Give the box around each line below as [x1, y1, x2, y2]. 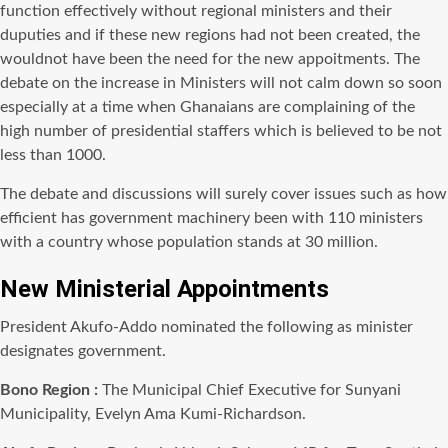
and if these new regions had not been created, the [61, 27, 420, 43]
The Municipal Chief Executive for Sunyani [98, 382, 401, 398]
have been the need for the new [68, 51, 298, 67]
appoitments [298, 51, 386, 67]
